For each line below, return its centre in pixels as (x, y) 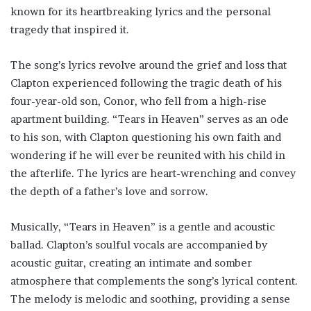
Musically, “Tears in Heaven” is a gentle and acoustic (143, 227)
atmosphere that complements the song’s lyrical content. (154, 281)
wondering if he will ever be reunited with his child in (148, 155)
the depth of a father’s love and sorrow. (109, 191)
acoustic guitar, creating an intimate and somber (131, 263)
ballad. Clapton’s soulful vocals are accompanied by (139, 245)
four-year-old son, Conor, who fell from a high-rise (138, 101)
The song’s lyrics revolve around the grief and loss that (149, 65)
